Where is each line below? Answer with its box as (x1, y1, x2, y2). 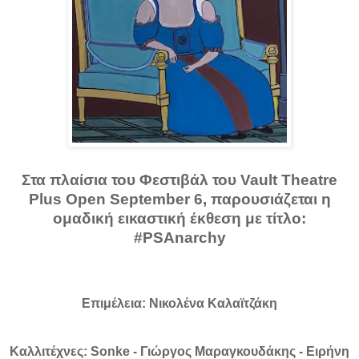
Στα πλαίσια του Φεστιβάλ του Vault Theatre (22, 171, 337, 188)
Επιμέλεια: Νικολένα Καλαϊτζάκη (82, 296, 277, 310)
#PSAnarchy (133, 228, 226, 246)
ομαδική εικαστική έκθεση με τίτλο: (53, 209, 306, 227)
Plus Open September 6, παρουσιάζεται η (28, 190, 331, 208)
